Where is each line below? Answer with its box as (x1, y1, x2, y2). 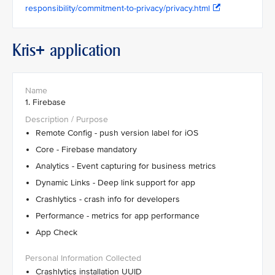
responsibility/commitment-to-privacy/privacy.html (25, 3, 210, 14)
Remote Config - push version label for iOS (36, 128, 198, 138)
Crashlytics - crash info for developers (36, 194, 180, 204)
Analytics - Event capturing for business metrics (36, 161, 216, 171)
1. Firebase (25, 97, 66, 107)
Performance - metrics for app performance (36, 211, 199, 221)
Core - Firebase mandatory (36, 144, 137, 155)
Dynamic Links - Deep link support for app (36, 177, 195, 188)
